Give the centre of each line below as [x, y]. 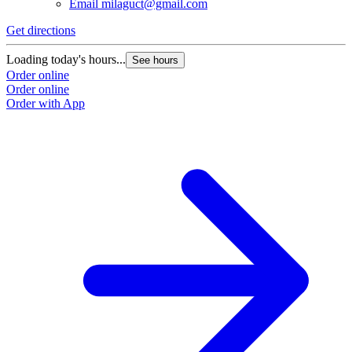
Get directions [41, 31]
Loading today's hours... [66, 60]
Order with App [46, 104]
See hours [155, 60]
